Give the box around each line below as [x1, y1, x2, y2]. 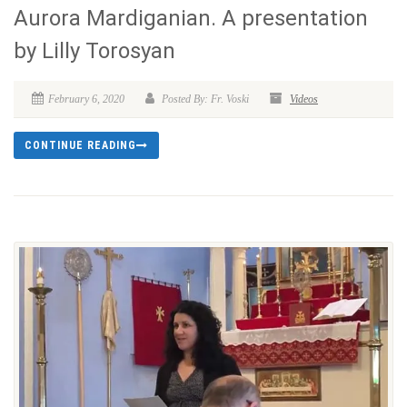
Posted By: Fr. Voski [159, 92, 249, 105]
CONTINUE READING [25, 138, 136, 152]
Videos [290, 92, 318, 105]
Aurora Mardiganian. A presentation [14, 5, 368, 31]
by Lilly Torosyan [14, 37, 175, 64]
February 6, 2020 [48, 92, 124, 105]
